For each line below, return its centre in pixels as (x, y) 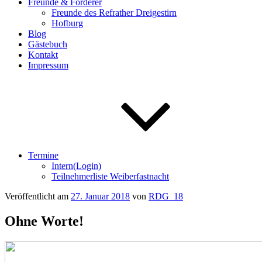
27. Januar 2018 (100, 196)
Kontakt (43, 55)
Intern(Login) (76, 166)
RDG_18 (166, 196)
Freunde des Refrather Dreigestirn (114, 13)
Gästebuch (48, 44)
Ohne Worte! (44, 221)
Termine (43, 155)
